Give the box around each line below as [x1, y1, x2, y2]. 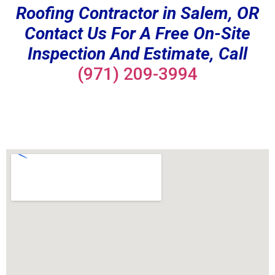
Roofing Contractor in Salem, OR [16, 2, 259, 23]
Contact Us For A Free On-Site [25, 23, 250, 44]
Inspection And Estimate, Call [28, 43, 247, 64]
